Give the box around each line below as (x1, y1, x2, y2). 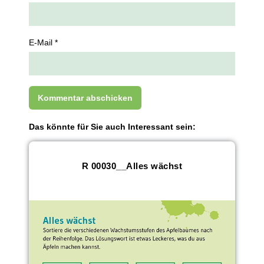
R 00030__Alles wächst (81, 160, 183, 171)
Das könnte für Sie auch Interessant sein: (29, 122, 196, 132)
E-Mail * (29, 38, 58, 48)
